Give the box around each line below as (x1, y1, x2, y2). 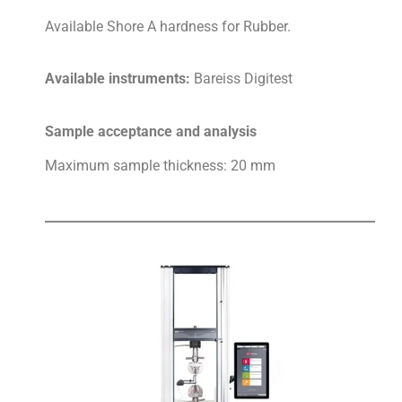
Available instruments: (45, 70, 195, 88)
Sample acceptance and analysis (45, 122, 258, 140)
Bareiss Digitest (194, 70, 293, 88)
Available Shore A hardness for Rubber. (45, 17, 292, 35)
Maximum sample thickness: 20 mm (45, 157, 280, 175)
